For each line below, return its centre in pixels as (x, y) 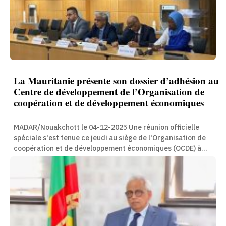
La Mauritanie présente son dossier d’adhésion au (116, 81)
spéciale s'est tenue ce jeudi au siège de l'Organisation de (110, 138)
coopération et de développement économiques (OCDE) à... (110, 149)
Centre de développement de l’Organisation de (109, 92)
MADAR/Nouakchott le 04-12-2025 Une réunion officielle (71, 128)
